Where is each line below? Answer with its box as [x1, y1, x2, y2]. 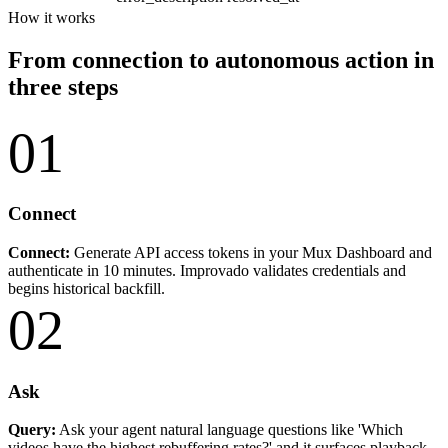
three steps [8, 73, 118, 100]
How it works [8, 8, 95, 26]
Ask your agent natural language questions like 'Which [56, 421, 403, 439]
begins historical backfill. [8, 279, 165, 297]
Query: [8, 421, 56, 439]
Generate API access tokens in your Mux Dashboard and [70, 243, 432, 261]
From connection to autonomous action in [8, 46, 434, 73]
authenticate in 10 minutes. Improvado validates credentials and [8, 261, 406, 279]
